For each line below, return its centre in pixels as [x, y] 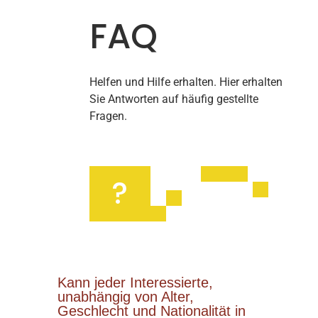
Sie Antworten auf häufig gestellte [174, 99]
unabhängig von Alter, [125, 297]
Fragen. [108, 116]
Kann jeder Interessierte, [135, 283]
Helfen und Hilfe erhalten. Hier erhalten [186, 82]
